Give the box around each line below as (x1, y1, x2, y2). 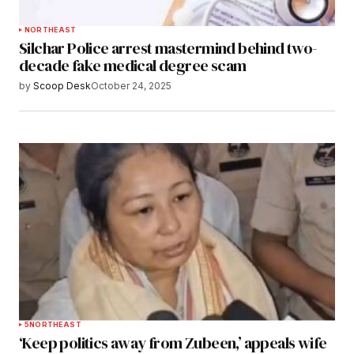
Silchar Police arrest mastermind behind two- (19, 37, 318, 60)
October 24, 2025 (91, 80, 171, 92)
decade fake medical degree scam (19, 55, 247, 77)
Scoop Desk (33, 80, 91, 92)
